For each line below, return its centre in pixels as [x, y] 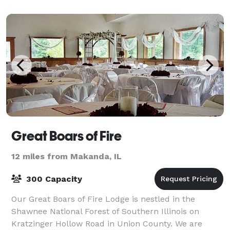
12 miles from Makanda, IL [66, 156]
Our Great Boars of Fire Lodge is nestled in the [103, 199]
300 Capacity [53, 179]
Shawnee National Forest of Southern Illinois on [105, 211]
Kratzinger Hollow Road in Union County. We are [107, 223]
